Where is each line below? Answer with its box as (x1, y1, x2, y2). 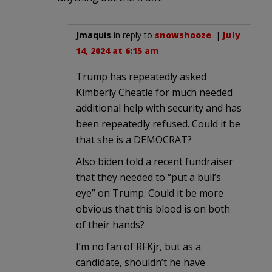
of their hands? (76, 217, 144, 231)
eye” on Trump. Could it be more (76, 186, 223, 200)
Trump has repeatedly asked (76, 69, 206, 83)
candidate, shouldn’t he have (76, 255, 205, 269)
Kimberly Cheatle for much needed (76, 85, 233, 99)
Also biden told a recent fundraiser (76, 154, 233, 168)
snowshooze (155, 29, 211, 41)
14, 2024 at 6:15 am (76, 44, 159, 56)
